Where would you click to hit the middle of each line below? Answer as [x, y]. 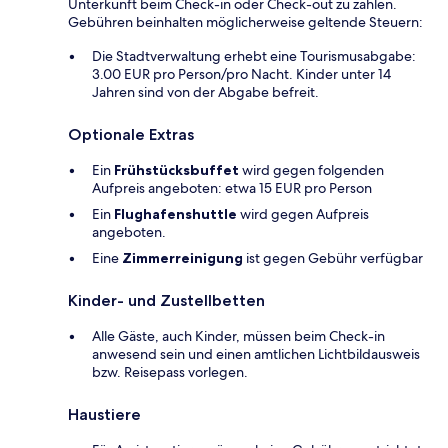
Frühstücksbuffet [176, 170]
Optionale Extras [131, 135]
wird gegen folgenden [311, 170]
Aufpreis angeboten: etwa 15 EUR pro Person [232, 188]
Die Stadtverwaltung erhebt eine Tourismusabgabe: [254, 56]
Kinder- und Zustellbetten [166, 301]
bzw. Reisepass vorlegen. [170, 372]
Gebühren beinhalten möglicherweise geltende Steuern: [245, 22]
